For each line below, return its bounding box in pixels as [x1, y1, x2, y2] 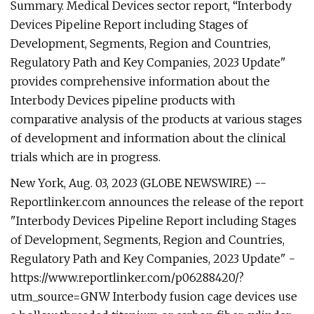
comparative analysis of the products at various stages [11, 112, 302, 126]
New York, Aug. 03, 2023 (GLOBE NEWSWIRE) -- [11, 176, 266, 190]
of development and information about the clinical [11, 131, 286, 145]
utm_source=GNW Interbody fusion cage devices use [11, 289, 297, 303]
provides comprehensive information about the [11, 74, 270, 88]
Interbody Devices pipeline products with [11, 93, 235, 107]
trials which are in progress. [11, 150, 161, 164]
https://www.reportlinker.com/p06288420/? [11, 271, 244, 285]
